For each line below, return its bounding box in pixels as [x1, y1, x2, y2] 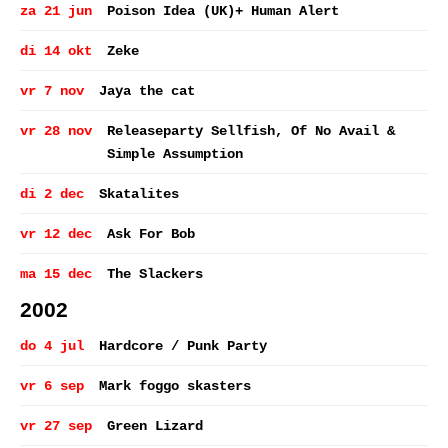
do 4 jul [20, 338, 84, 354]
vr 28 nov [20, 123, 92, 139]
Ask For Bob [107, 226, 195, 242]
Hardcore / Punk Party [99, 338, 267, 354]
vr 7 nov [20, 83, 84, 99]
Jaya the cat [99, 83, 195, 99]
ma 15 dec [20, 266, 92, 282]
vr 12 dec [20, 226, 92, 242]
